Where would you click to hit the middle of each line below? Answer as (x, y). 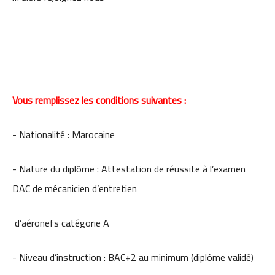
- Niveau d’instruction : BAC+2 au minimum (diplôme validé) (133, 257)
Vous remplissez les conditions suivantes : (99, 100)
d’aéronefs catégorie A (61, 223)
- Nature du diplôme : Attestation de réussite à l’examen (129, 169)
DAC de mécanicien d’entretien (75, 188)
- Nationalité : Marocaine (64, 134)
